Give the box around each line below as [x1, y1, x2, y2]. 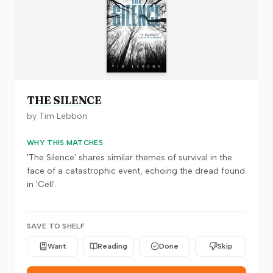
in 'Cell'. [27, 179, 57, 190]
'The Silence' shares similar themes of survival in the [27, 152, 232, 163]
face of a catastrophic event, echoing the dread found [27, 166, 245, 176]
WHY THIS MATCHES [27, 138, 103, 147]
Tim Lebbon [39, 111, 87, 121]
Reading [97, 242, 127, 250]
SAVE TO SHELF [27, 222, 85, 230]
